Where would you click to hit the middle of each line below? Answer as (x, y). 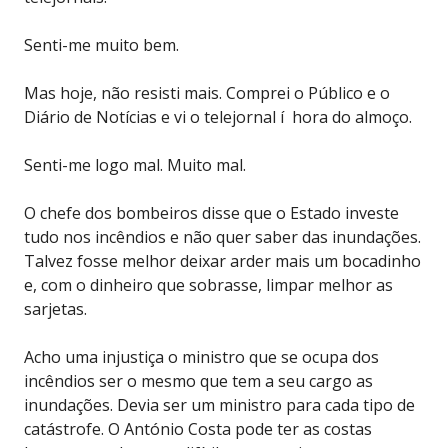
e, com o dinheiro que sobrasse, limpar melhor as (208, 284)
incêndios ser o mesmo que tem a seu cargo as (198, 380)
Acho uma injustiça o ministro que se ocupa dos (201, 356)
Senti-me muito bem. (101, 44)
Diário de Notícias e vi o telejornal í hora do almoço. (218, 116)
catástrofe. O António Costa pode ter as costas (198, 428)
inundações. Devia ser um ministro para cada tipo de (219, 404)
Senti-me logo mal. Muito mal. (135, 164)
